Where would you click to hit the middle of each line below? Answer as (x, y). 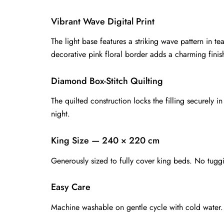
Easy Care (71, 187)
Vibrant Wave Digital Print (103, 21)
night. (60, 114)
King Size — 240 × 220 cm (105, 140)
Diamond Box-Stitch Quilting (107, 81)
